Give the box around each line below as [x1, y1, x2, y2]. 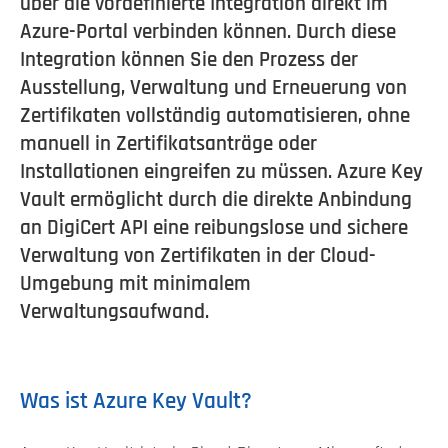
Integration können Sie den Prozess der [20, 49, 358, 70]
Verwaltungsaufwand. [20, 301, 209, 322]
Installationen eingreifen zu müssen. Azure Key [20, 161, 423, 182]
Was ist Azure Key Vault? [20, 390, 252, 414]
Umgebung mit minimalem [20, 273, 251, 294]
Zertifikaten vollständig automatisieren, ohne [20, 105, 410, 126]
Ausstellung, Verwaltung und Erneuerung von [20, 77, 407, 98]
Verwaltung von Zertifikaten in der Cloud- [20, 245, 376, 266]
